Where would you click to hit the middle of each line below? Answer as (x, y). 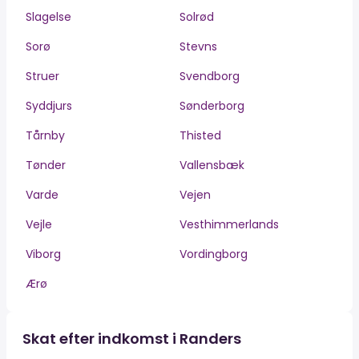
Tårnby (45, 135)
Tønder (46, 165)
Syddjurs (49, 106)
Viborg (43, 254)
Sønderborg (212, 106)
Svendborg (210, 76)
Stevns (198, 46)
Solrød (197, 17)
